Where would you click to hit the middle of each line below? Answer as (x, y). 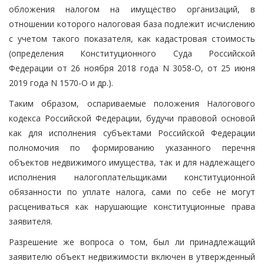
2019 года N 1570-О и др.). (61, 82)
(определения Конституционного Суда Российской (132, 53)
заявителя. (31, 221)
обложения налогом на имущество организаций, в (132, 9)
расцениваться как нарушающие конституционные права (132, 206)
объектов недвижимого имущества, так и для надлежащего (132, 162)
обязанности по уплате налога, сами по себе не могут (132, 192)
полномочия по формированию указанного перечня (132, 147)
